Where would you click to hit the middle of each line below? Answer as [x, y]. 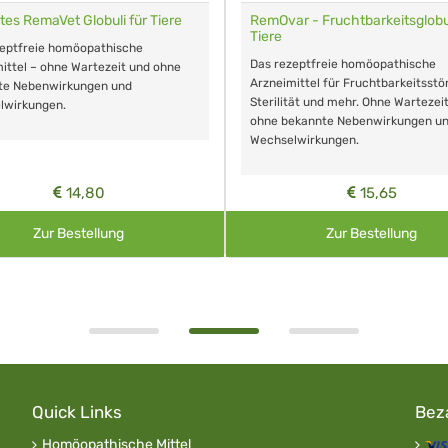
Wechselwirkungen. [304, 140]
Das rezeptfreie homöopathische [343, 64]
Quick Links [76, 412]
